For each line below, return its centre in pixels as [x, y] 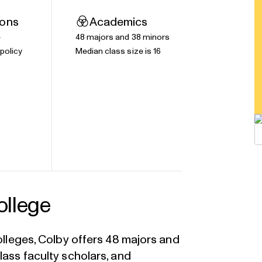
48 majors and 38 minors [123, 37]
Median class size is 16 [118, 51]
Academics [118, 22]
